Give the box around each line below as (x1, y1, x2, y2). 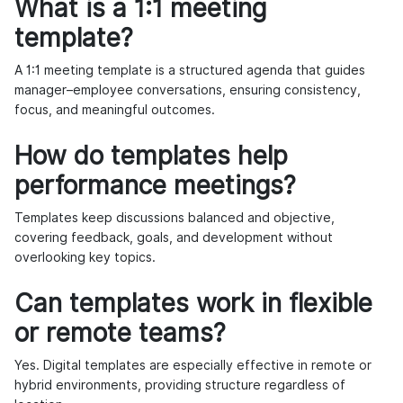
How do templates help (14, 140, 288, 172)
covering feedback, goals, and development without (14, 230, 333, 246)
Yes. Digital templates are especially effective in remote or (14, 358, 372, 373)
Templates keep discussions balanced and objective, (14, 210, 335, 226)
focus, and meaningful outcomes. (14, 103, 215, 118)
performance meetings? (14, 170, 296, 201)
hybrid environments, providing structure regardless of (14, 378, 345, 393)
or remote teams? (14, 318, 226, 349)
